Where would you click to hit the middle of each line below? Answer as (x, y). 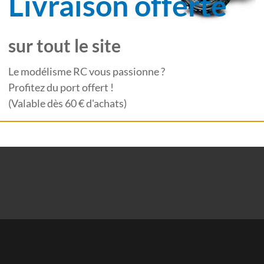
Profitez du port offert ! (61, 87)
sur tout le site (65, 45)
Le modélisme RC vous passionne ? (87, 71)
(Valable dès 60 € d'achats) (68, 103)
